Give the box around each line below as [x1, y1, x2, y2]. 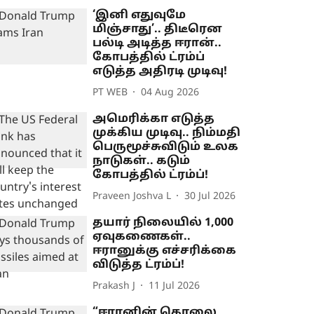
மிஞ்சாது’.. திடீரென [93, 22, 223, 37]
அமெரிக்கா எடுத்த [93, 112, 215, 127]
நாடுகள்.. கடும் [93, 154, 191, 169]
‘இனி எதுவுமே [93, 8, 186, 23]
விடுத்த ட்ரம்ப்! [93, 258, 185, 273]
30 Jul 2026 [184, 190, 236, 203]
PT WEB [93, 86, 128, 99]
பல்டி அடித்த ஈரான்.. [93, 36, 222, 51]
